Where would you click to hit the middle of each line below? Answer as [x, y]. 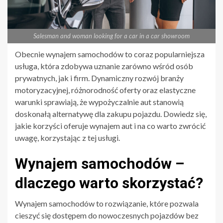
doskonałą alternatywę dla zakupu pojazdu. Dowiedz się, [111, 113]
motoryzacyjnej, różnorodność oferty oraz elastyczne [105, 90]
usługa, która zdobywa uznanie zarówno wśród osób [104, 66]
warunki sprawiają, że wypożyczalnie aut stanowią [99, 102]
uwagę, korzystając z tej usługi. [67, 137]
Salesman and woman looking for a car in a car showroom [111, 36]
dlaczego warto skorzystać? [109, 183]
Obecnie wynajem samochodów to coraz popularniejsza [110, 54]
